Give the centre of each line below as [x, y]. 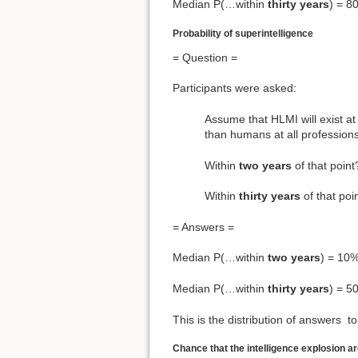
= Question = [205, 57]
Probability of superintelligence [243, 33]
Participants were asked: [235, 88]
